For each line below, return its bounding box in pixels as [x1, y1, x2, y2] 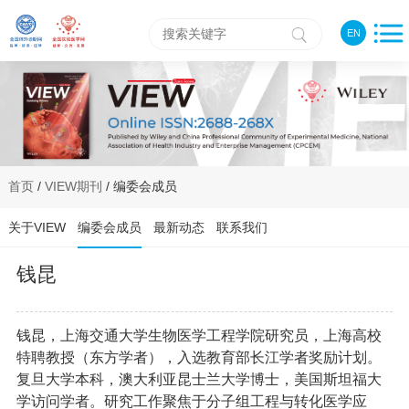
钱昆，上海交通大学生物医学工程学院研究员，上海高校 [16, 327, 382, 343]
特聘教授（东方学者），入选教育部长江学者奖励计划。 [16, 349, 382, 365]
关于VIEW [7, 220, 66, 236]
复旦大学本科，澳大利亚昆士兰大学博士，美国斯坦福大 [16, 371, 382, 387]
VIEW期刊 [44, 179, 102, 194]
